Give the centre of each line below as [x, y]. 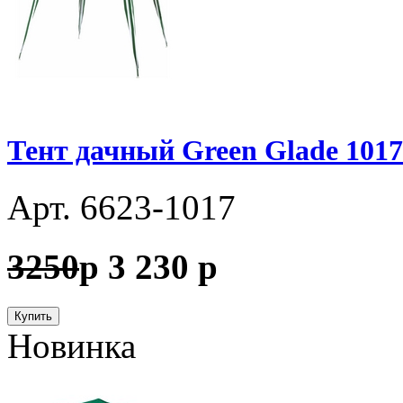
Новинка [72, 345]
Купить [33, 316]
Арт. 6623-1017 [121, 208]
